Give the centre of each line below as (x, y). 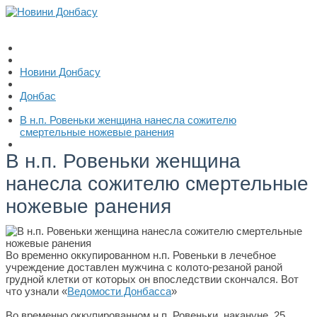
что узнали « (36, 291)
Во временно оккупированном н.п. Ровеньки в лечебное (141, 255)
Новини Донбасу (60, 72)
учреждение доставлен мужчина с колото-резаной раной (144, 267)
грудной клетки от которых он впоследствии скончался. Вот (152, 279)
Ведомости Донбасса (119, 291)
